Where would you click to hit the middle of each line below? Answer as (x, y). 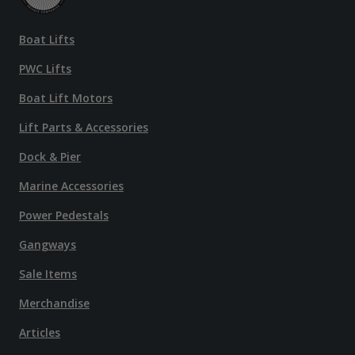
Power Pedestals (64, 215)
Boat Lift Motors (66, 98)
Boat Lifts (47, 39)
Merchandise (54, 303)
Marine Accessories (71, 186)
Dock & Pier (50, 157)
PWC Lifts (45, 69)
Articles (40, 332)
